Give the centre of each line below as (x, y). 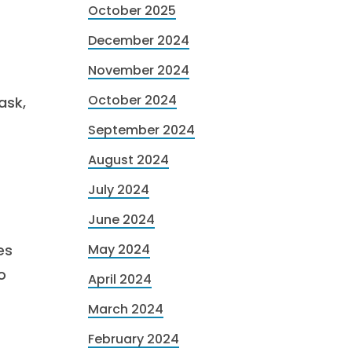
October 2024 (132, 100)
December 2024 (139, 40)
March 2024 (126, 309)
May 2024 (119, 249)
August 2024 (128, 160)
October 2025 (132, 11)
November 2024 (139, 70)
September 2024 (141, 130)
